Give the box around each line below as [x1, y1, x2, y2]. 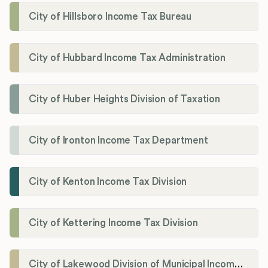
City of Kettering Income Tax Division [29, 217, 198, 228]
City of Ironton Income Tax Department [29, 135, 208, 145]
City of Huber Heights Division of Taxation [29, 93, 220, 104]
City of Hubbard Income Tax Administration [29, 52, 226, 63]
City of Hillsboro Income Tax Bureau [29, 11, 192, 22]
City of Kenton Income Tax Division [29, 176, 187, 187]
